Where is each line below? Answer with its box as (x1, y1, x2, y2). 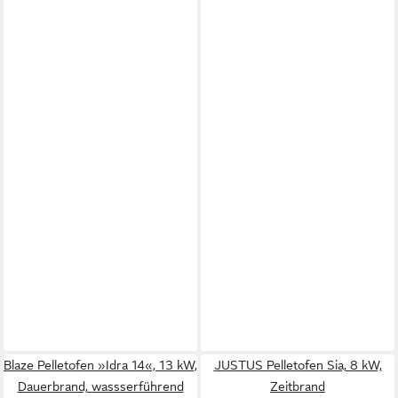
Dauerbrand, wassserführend (17, 378, 184, 394)
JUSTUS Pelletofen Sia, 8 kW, (213, 357, 382, 372)
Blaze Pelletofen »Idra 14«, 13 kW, (4, 357, 197, 372)
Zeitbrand (270, 378, 325, 394)
